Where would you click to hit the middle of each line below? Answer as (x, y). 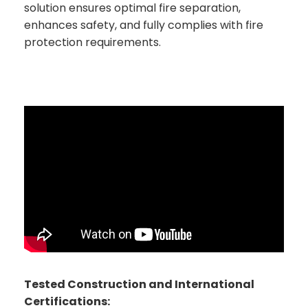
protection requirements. (92, 42)
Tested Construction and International (139, 285)
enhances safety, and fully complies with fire (144, 25)
